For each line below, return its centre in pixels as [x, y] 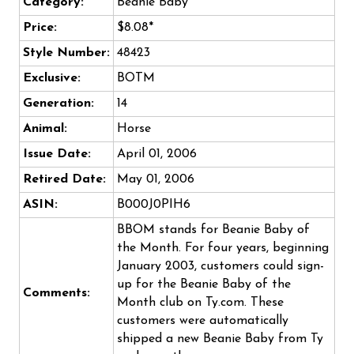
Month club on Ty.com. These [200, 303]
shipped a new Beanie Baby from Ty [220, 339]
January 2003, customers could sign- [220, 267]
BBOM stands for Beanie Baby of [213, 230]
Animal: [45, 129]
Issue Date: [57, 154]
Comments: [56, 294]
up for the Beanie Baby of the [204, 285]
